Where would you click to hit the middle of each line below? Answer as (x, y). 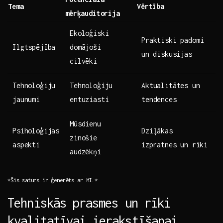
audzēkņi (85, 152)
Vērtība (151, 6)
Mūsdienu (85, 124)
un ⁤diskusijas (167, 54)
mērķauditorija (93, 13)
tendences (159, 100)
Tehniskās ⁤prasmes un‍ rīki (89, 203)
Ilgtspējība (34, 47)
